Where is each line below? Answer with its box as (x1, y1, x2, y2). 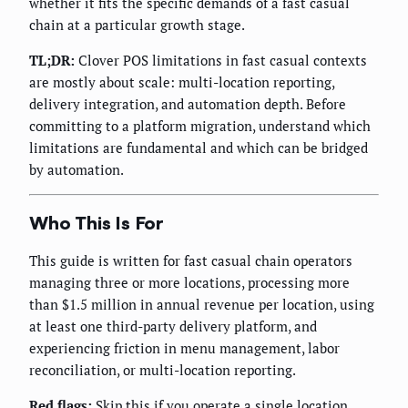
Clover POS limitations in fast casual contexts (75, 51, 367, 70)
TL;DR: (29, 51, 75, 70)
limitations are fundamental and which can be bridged (29, 138, 368, 158)
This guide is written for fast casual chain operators (29, 251, 352, 270)
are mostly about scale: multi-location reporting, (29, 73, 334, 92)
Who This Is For (29, 210, 164, 234)
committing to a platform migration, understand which (29, 117, 371, 136)
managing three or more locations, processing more (29, 273, 350, 292)
